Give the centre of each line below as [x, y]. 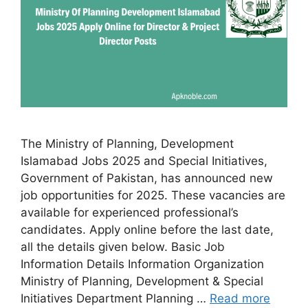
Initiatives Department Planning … [115, 298]
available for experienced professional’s [130, 212]
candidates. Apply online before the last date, [147, 229]
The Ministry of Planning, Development [127, 143]
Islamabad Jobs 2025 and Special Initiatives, [144, 161]
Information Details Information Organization [142, 264]
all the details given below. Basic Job [123, 246]
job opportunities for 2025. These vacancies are [153, 195]
